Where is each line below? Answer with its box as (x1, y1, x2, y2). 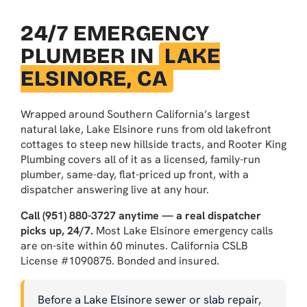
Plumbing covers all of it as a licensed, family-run (21, 151, 260, 167)
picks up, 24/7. (21, 223, 93, 238)
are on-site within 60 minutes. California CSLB (21, 238, 248, 253)
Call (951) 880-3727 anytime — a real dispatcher (21, 208, 261, 223)
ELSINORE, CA (21, 65, 168, 92)
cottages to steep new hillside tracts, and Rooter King (21, 136, 286, 151)
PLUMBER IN (21, 42, 159, 69)
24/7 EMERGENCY (21, 20, 210, 47)
